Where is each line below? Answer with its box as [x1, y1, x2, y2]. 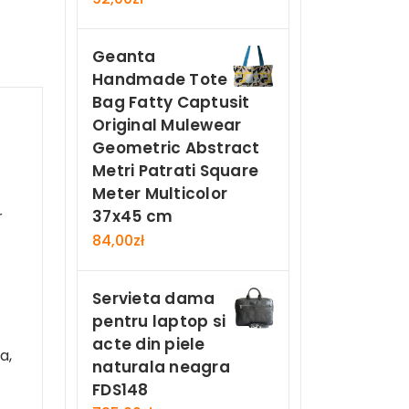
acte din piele [92, 332, 205, 355]
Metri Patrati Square [92, 160, 258, 183]
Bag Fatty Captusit [92, 91, 250, 114]
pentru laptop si [92, 309, 225, 332]
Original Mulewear [92, 114, 242, 137]
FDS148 [92, 378, 149, 401]
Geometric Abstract [92, 137, 260, 160]
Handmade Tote [92, 68, 228, 91]
